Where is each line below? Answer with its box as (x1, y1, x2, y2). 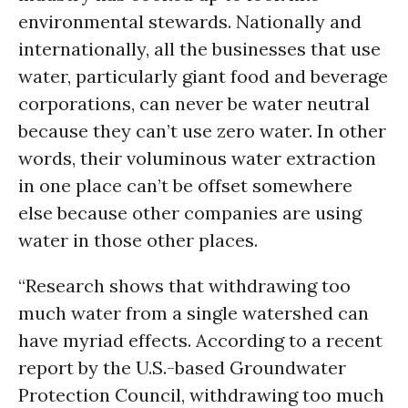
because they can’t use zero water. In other (18, 119, 386, 142)
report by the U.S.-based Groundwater (18, 356, 346, 379)
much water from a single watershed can (18, 301, 369, 324)
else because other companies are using (18, 201, 362, 224)
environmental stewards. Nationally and (18, 10, 362, 33)
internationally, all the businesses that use (18, 37, 381, 60)
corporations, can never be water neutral (18, 92, 370, 115)
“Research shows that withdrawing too (18, 274, 351, 297)
